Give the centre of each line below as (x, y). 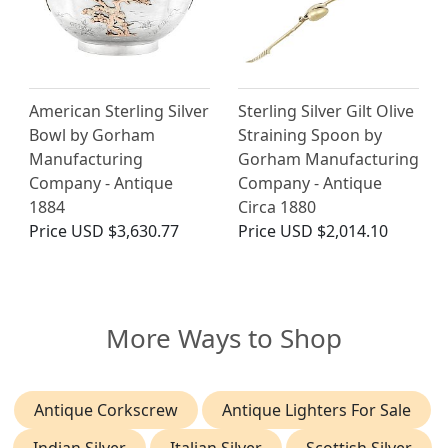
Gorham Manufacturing (328, 158)
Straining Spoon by (310, 134)
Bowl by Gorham (92, 134)
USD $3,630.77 (125, 230)
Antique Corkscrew (105, 409)
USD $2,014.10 (334, 230)
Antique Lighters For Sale (316, 409)
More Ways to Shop (224, 337)
